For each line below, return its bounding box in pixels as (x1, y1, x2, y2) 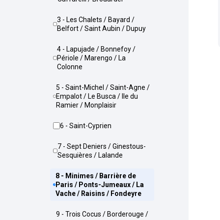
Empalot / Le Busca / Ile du (55, 92, 138, 100)
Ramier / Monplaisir (55, 101, 116, 109)
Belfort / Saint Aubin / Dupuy (56, 25, 146, 32)
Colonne (56, 63, 82, 71)
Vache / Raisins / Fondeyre (55, 190, 142, 197)
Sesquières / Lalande (57, 151, 123, 159)
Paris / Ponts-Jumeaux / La (55, 181, 144, 189)
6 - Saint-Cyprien (64, 122, 111, 130)
